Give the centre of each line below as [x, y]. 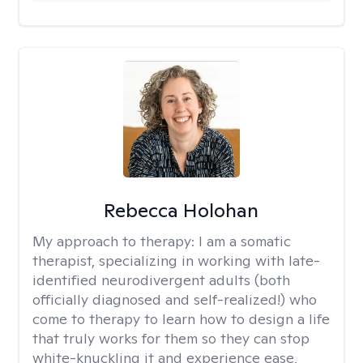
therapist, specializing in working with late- [176, 261]
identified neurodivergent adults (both [161, 280]
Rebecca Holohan [181, 210]
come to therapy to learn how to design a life [181, 319]
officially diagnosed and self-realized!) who [175, 299]
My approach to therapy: [115, 241]
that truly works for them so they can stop [171, 338]
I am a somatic [245, 241]
